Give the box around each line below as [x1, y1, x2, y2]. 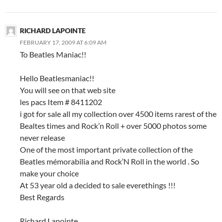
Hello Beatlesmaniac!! [20, 73, 94, 83]
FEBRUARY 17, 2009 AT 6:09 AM [20, 38, 107, 46]
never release [20, 132, 65, 142]
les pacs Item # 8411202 [20, 97, 102, 107]
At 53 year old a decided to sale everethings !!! [20, 180, 175, 190]
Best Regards [20, 192, 64, 202]
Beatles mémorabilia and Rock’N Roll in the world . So [20, 156, 199, 166]
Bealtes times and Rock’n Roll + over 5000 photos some [20, 120, 207, 130]
